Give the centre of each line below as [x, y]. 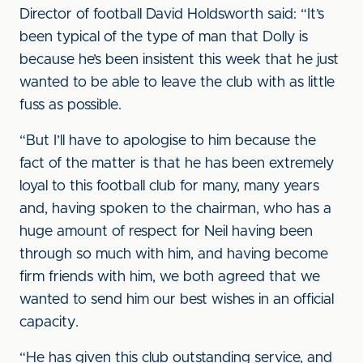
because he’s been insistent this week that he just [179, 60]
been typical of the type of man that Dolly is [164, 37]
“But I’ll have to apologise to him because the [168, 141]
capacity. [49, 322]
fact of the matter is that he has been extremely [177, 164]
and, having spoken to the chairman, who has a [175, 209]
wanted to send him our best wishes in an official [177, 300]
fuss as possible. [70, 105]
